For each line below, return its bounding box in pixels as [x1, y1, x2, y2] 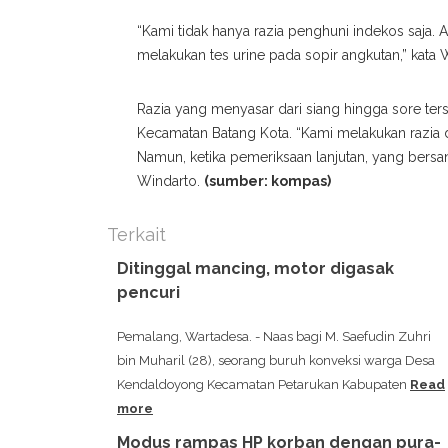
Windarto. [137, 173, 204, 190]
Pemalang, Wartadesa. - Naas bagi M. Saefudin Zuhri [117, 329, 431, 345]
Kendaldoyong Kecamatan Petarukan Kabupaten [117, 377, 410, 393]
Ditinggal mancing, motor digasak [117, 259, 394, 279]
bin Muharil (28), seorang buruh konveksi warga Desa [117, 353, 435, 369]
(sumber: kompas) [204, 173, 331, 190]
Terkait [107, 224, 166, 246]
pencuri [117, 283, 180, 303]
